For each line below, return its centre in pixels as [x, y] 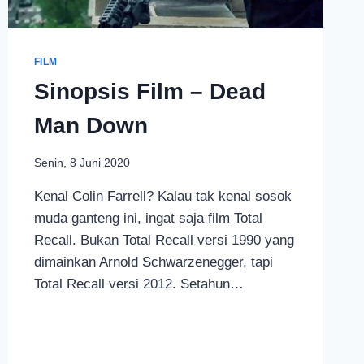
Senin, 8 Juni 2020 [82, 162]
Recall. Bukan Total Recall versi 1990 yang [164, 240]
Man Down [91, 126]
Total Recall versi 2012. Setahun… [139, 284]
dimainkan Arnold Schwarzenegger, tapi [153, 262]
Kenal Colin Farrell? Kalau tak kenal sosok [162, 196]
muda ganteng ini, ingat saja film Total [148, 218]
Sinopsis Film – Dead [149, 92]
